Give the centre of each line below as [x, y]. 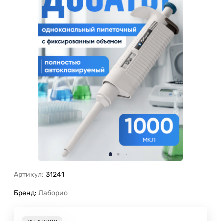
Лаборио [53, 193]
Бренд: [25, 193]
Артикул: [29, 175]
